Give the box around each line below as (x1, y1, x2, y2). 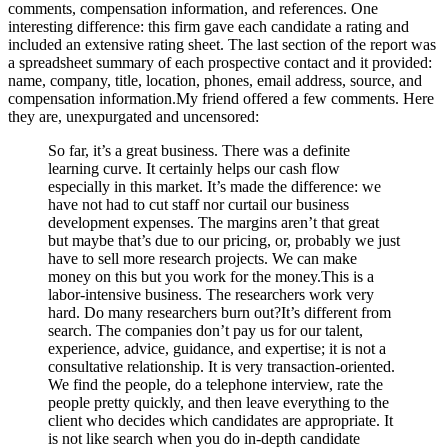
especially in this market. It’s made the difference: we (48, 178, 381, 196)
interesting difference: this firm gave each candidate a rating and (8, 18, 409, 36)
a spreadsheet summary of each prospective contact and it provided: (8, 54, 432, 72)
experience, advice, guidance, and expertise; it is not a (48, 340, 386, 358)
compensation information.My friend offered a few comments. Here (8, 90, 434, 108)
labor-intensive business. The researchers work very (48, 286, 374, 304)
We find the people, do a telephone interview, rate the (48, 376, 383, 394)
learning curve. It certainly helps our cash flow (48, 160, 340, 178)
